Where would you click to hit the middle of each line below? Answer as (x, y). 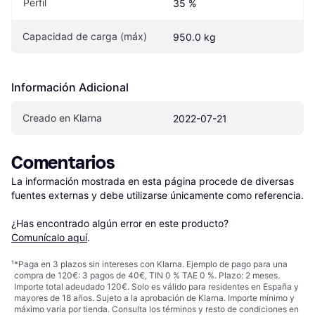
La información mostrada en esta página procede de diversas (153, 181)
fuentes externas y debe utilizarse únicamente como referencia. (157, 195)
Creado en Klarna (62, 118)
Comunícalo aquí (49, 238)
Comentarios (63, 163)
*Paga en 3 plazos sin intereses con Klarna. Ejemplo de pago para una (151, 264)
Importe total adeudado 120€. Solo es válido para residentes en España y (156, 287)
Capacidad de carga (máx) (85, 37)
